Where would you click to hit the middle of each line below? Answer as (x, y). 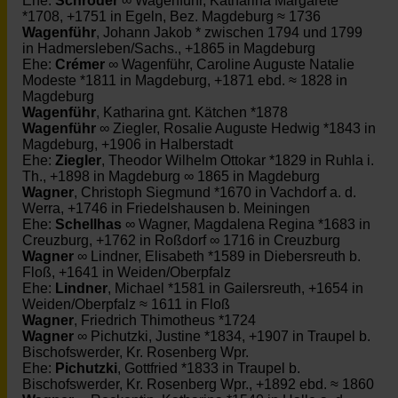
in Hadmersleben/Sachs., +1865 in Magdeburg (169, 48)
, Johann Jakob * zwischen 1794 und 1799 (229, 32)
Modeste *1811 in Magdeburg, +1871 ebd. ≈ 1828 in (185, 80)
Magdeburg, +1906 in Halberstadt (127, 144)
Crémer (80, 64)
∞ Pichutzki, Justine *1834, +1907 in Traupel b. (222, 336)
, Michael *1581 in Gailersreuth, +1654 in (235, 288)
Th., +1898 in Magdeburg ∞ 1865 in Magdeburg (171, 176)
